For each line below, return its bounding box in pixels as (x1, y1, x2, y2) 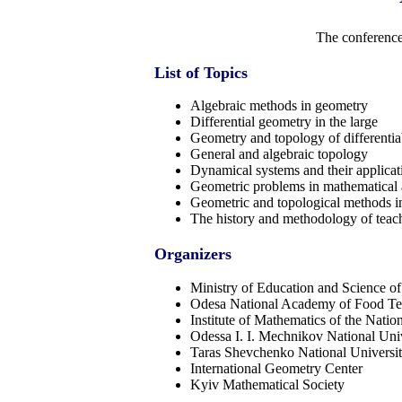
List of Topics (154, 63, 248, 82)
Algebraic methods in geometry (190, 98, 368, 114)
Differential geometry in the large (190, 114, 378, 130)
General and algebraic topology (190, 146, 368, 162)
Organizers (154, 245, 232, 264)
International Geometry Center (190, 361, 363, 377)
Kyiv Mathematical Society (190, 377, 345, 393)
